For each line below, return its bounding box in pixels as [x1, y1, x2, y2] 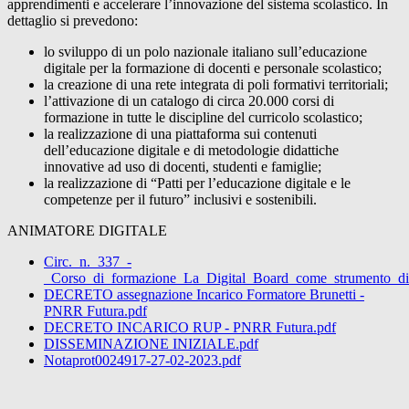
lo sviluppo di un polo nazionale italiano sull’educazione [44, 44, 367, 60]
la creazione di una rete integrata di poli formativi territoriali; [44, 77, 388, 93]
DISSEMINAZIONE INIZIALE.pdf [44, 336, 258, 352]
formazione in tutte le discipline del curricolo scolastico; [44, 110, 362, 126]
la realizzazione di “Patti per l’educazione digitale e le [44, 175, 351, 192]
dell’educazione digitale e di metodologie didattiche [44, 142, 339, 159]
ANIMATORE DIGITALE [7, 223, 167, 239]
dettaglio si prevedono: [7, 13, 138, 29]
